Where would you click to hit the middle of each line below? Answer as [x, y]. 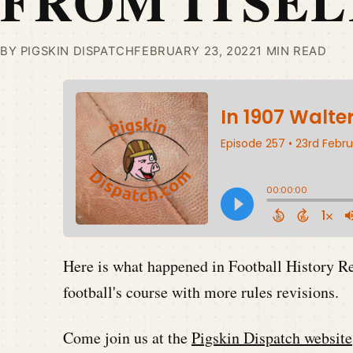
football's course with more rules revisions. [201, 292]
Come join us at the [127, 338]
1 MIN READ [292, 51]
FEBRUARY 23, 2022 [195, 51]
